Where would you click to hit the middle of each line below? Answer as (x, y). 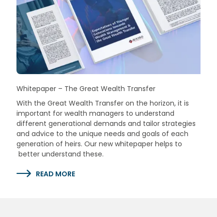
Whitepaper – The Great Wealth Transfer (86, 89)
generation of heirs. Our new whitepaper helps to (99, 144)
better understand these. (60, 154)
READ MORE (55, 174)
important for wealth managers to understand (95, 114)
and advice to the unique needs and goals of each (102, 134)
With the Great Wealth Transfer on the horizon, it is (102, 103)
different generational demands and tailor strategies (106, 124)
